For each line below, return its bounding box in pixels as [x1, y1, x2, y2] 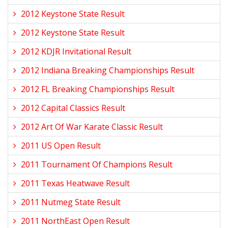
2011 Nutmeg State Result [21, 196, 121, 208]
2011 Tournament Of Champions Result [21, 159, 173, 170]
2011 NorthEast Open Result [21, 215, 130, 226]
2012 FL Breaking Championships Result [21, 83, 175, 95]
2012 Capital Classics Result [21, 102, 125, 113]
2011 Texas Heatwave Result [21, 178, 130, 189]
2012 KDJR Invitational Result [21, 46, 131, 57]
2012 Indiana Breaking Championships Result [21, 65, 194, 76]
